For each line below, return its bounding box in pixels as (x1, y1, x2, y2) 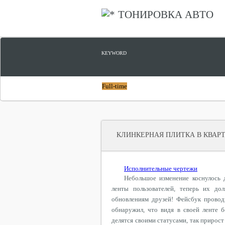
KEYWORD (101, 50, 127, 56)
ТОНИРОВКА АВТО (118, 9, 213, 21)
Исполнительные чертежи (124, 165, 197, 172)
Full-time (102, 82, 127, 90)
